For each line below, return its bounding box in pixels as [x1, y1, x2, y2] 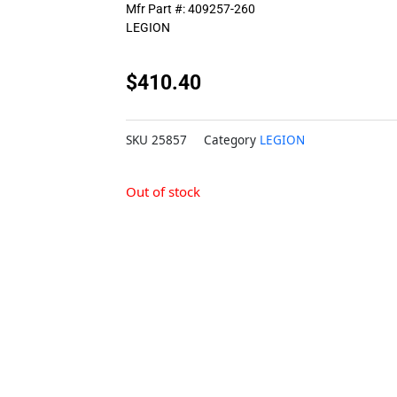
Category [204, 132, 256, 149]
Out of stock [126, 183, 200, 201]
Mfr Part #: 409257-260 [126, 2, 255, 17]
